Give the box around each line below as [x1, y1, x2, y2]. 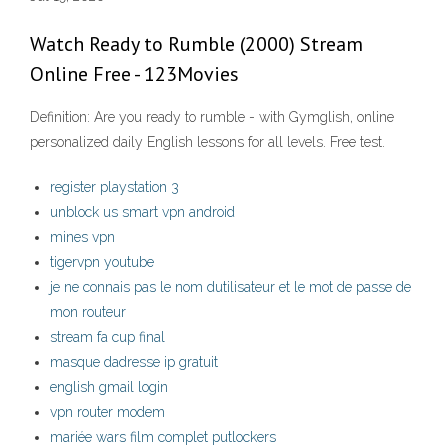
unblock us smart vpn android [50, 204, 235, 221]
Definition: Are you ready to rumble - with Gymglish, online [30, 109, 394, 126]
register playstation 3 [50, 179, 179, 196]
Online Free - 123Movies [30, 61, 239, 88]
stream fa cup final [50, 329, 165, 346]
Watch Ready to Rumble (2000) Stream [30, 31, 363, 58]
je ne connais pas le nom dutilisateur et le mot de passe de [50, 279, 411, 296]
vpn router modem [50, 404, 165, 421]
